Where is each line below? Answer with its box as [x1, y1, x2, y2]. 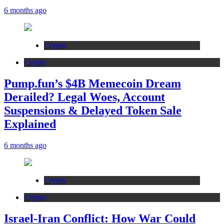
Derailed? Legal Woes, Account [4, 90, 165, 104]
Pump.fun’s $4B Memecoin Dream [4, 77, 181, 90]
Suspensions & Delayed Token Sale [4, 104, 181, 117]
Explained [4, 117, 56, 131]
